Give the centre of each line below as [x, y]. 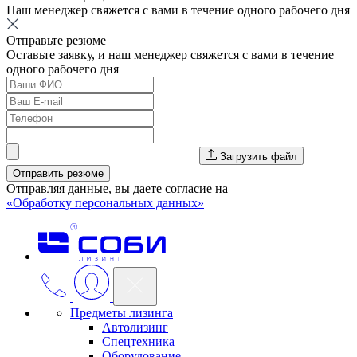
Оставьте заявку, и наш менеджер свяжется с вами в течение [170, 54]
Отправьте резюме [56, 40]
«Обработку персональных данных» [105, 202]
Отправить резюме [58, 173]
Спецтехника [138, 341]
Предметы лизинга [122, 312]
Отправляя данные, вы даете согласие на [117, 188]
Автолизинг [135, 327]
